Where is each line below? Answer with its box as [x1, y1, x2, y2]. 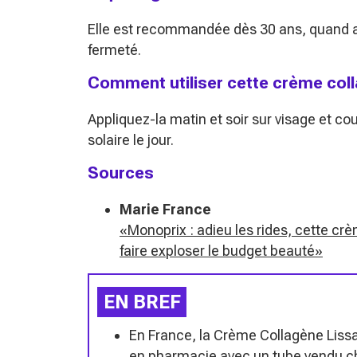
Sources [88, 163, 154, 183]
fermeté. [88, 41, 141, 59]
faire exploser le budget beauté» [120, 242, 323, 260]
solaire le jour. [88, 131, 174, 149]
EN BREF [104, 291, 181, 314]
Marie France [120, 201, 211, 218]
